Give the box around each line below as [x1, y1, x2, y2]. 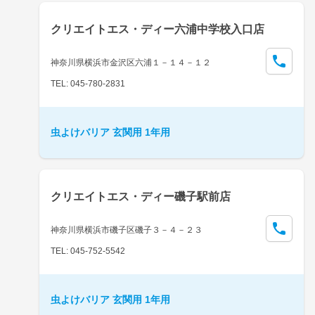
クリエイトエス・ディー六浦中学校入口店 [51, 22, 264, 35]
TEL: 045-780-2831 [51, 78, 125, 89]
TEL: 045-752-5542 [51, 245, 125, 256]
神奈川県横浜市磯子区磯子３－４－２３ [51, 224, 202, 235]
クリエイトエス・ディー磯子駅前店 [51, 190, 231, 202]
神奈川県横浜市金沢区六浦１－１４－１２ [51, 57, 211, 67]
